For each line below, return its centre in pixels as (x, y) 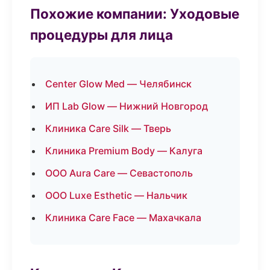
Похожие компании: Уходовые (135, 14)
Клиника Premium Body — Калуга (124, 151)
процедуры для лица (102, 35)
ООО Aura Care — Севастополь (119, 173)
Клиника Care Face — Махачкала (123, 218)
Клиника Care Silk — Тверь (108, 128)
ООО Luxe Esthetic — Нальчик (116, 195)
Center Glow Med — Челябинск (118, 84)
